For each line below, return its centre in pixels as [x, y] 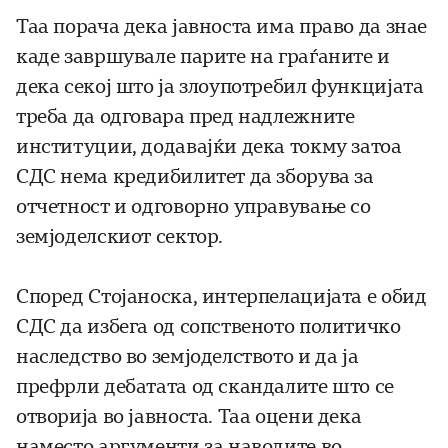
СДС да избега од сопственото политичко [208, 327]
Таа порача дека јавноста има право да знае [222, 27]
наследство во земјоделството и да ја [187, 357]
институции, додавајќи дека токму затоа [209, 147]
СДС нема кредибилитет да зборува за [195, 177]
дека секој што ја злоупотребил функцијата [220, 87]
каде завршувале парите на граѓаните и [203, 57]
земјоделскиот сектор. [120, 237]
